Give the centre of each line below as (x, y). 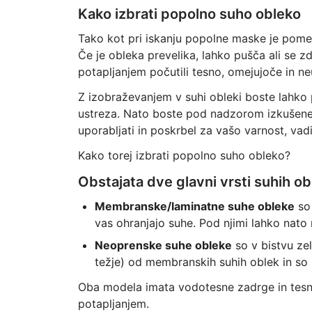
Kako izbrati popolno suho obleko (189, 14)
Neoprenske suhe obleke (163, 245)
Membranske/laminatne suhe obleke (194, 206)
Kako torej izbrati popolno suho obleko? (184, 155)
